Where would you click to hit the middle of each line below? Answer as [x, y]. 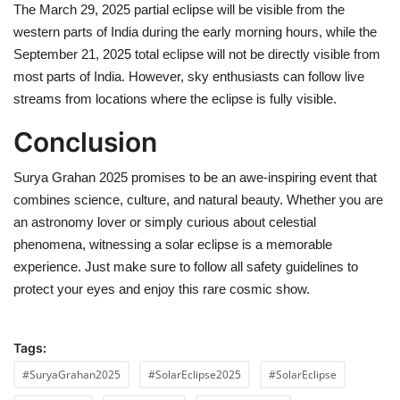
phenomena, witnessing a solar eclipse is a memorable [173, 245]
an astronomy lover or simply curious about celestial [165, 222]
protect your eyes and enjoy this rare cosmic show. [162, 289]
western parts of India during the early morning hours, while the [195, 32]
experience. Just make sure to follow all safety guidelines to [186, 267]
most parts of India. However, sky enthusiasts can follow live [189, 77]
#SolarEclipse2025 [195, 375]
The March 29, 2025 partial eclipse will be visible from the [179, 10]
